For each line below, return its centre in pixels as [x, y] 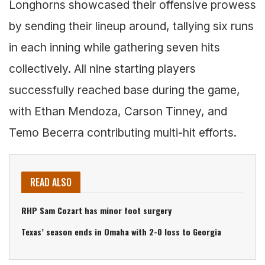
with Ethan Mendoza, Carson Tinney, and [118, 112]
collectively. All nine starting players [102, 69]
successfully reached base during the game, [125, 90]
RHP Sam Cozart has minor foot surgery [96, 211]
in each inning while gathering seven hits [114, 48]
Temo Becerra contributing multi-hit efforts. [123, 133]
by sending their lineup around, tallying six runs [131, 26]
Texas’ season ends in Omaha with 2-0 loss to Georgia [121, 232]
